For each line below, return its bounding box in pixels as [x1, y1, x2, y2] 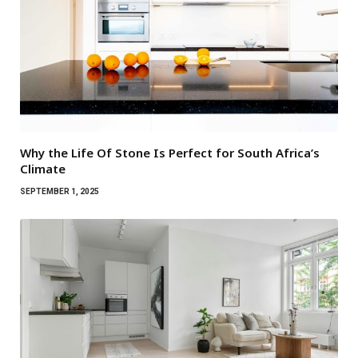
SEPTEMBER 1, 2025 [20, 187, 99, 197]
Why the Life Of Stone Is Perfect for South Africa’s [20, 145, 320, 161]
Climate [20, 161, 66, 177]
